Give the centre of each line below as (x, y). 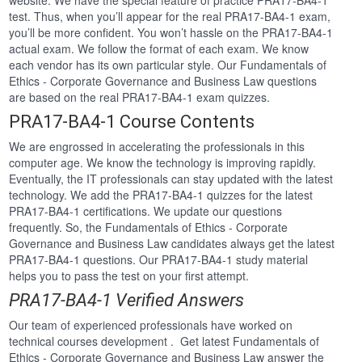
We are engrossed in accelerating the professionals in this (157, 147)
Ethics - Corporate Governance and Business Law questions (163, 81)
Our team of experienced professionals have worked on (151, 325)
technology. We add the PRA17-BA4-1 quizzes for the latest (161, 195)
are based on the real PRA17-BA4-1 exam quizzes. (140, 97)
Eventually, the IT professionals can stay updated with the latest (171, 179)
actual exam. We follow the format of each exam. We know (159, 49)
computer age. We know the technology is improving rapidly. (163, 163)
